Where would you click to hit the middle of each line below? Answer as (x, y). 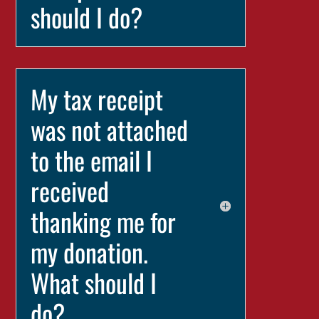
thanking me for (104, 221)
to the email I (92, 160)
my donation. (90, 252)
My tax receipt (97, 99)
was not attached (110, 129)
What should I (94, 282)
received (70, 190)
